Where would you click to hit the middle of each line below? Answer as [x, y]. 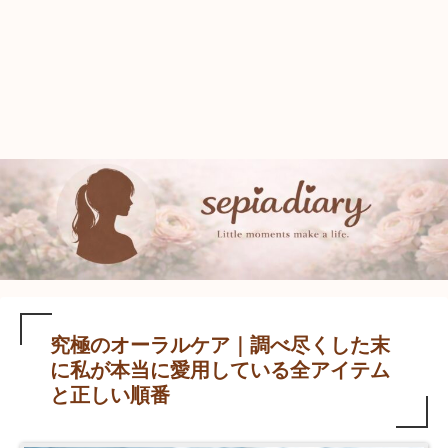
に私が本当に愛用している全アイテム [220, 369]
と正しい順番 [110, 394]
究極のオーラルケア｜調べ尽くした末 [220, 344]
